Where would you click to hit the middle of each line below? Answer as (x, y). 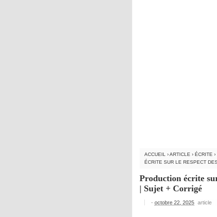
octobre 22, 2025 (174, 202)
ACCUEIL (155, 154)
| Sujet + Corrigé (171, 188)
